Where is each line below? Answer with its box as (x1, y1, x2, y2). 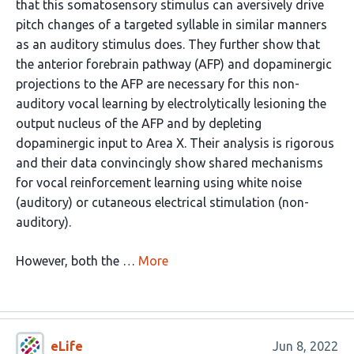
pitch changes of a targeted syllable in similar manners (16, 17, 327, 32)
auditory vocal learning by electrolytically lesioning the (16, 96, 326, 111)
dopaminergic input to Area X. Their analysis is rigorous (16, 136, 334, 150)
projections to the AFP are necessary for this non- (16, 77, 299, 91)
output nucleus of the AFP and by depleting (16, 116, 262, 130)
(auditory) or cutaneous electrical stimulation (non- (16, 195, 309, 209)
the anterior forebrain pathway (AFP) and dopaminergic (16, 57, 332, 71)
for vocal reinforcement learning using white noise (16, 175, 302, 190)
